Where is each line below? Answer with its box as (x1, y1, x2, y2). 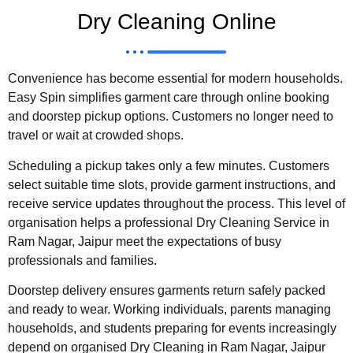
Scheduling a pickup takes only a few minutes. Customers (8, 158, 329, 173)
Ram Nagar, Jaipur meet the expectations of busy (8, 234, 281, 248)
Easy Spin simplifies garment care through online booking (8, 91, 329, 105)
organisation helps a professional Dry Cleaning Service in (8, 215, 329, 229)
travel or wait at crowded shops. (8, 128, 184, 143)
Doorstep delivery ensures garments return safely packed (8, 283, 325, 297)
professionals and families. (8, 253, 157, 267)
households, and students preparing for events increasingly (8, 321, 336, 335)
